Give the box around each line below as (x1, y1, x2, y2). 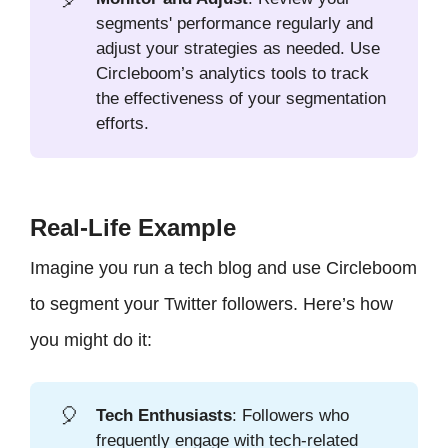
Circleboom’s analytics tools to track (96, 63, 370, 83)
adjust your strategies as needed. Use (96, 38, 381, 58)
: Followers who (232, 406, 350, 426)
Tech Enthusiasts (96, 406, 233, 426)
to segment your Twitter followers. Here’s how (30, 293, 393, 314)
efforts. (96, 113, 150, 133)
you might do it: (30, 329, 152, 350)
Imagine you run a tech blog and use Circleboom (30, 257, 417, 278)
